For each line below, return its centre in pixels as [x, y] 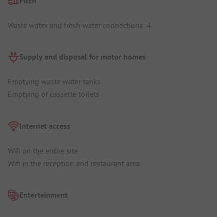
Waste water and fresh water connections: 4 [79, 25]
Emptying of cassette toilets [54, 94]
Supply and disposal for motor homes [83, 57]
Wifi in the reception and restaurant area [74, 163]
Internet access [45, 126]
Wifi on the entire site [43, 150]
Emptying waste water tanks [54, 82]
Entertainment [44, 195]
